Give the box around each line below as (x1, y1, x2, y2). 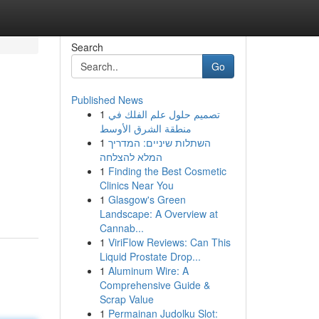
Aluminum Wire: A (108, 263, 189, 278)
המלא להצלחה (99, 150, 162, 164)
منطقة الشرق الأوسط (99, 121, 192, 135)
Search (70, 40, 103, 54)
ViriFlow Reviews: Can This (108, 235, 231, 249)
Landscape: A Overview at (99, 206, 218, 221)
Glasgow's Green (108, 192, 186, 206)
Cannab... (99, 221, 144, 235)
